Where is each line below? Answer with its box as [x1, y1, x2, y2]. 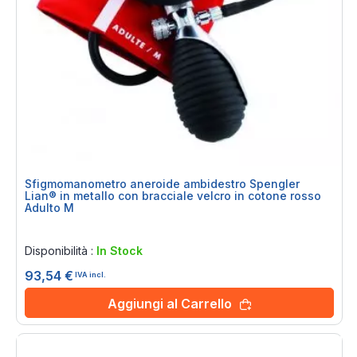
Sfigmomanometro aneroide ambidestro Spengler [25, 177, 300, 190]
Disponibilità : [25, 244, 96, 257]
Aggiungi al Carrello [108, 296, 232, 312]
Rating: [28, 223, 63, 237]
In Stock [96, 244, 143, 257]
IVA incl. [75, 269, 106, 279]
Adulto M [25, 201, 74, 214]
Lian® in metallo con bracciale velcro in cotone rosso [25, 189, 321, 202]
